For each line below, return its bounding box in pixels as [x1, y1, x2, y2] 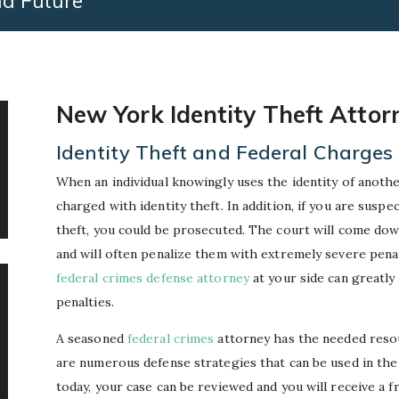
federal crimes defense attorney [55, 269, 249, 286]
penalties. [55, 293, 114, 310]
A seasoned [55, 330, 127, 346]
